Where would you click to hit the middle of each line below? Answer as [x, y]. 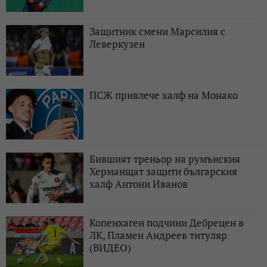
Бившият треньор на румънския [165, 159]
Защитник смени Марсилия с [157, 31]
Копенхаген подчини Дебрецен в [167, 222]
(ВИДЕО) [110, 247]
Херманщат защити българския [163, 171]
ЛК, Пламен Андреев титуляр [158, 235]
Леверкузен [117, 44]
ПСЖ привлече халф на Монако [164, 95]
